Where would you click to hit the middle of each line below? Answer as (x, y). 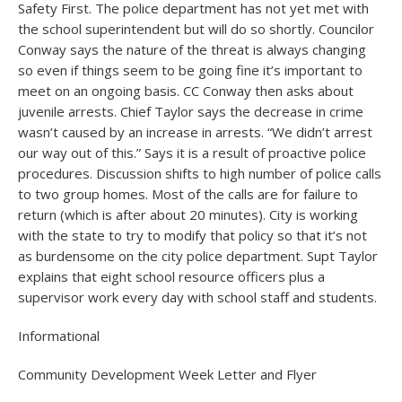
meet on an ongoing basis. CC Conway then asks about (186, 91)
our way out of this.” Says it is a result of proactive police (192, 153)
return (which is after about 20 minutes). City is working (188, 214)
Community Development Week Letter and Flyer (167, 374)
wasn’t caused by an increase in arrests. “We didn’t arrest (195, 132)
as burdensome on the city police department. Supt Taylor (198, 256)
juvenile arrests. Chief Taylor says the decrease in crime (191, 111)
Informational (59, 336)
